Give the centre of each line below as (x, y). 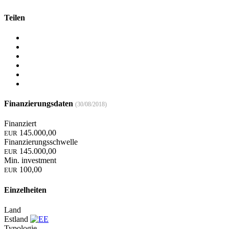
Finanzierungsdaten (40, 104)
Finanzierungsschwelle (41, 142)
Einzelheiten (25, 190)
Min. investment (30, 161)
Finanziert (20, 124)
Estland (16, 219)
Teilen (15, 17)
